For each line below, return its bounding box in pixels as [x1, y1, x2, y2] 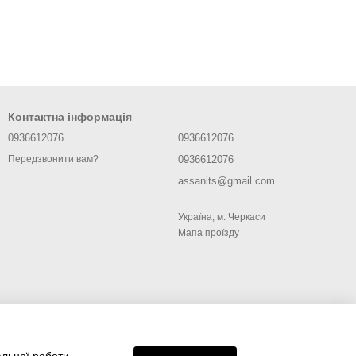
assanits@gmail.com [178, 175, 275, 187]
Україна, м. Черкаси [178, 211, 265, 222]
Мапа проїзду [178, 227, 239, 238]
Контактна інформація [8, 110, 132, 123]
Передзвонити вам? [8, 153, 99, 165]
